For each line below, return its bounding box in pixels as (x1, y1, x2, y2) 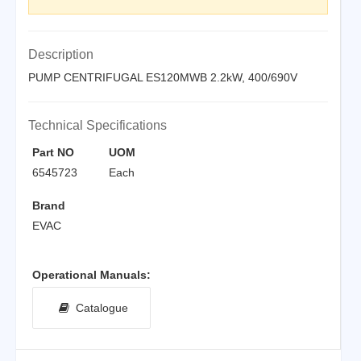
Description (28, 47, 93, 61)
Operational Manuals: (32, 268, 151, 281)
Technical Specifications (28, 118, 167, 132)
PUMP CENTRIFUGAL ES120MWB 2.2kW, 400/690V (28, 70, 297, 84)
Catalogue (69, 301, 128, 314)
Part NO (32, 145, 74, 159)
